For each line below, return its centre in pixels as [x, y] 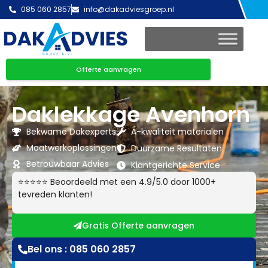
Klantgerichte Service [175, 165]
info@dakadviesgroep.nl [129, 9]
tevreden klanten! [55, 195]
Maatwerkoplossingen [71, 148]
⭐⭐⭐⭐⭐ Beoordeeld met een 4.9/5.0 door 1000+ [117, 182]
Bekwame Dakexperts [71, 132]
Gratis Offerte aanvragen [138, 226]
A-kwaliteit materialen [177, 132]
